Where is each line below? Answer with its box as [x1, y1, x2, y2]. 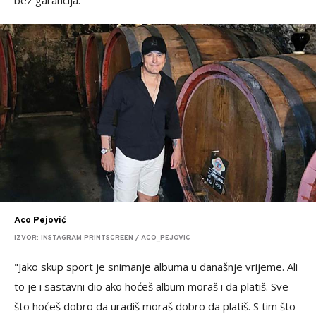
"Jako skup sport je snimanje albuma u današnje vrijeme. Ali [14, 260, 298, 274]
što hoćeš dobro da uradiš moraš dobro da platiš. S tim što [14, 299, 296, 314]
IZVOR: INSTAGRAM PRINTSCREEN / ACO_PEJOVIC [14, 233, 190, 243]
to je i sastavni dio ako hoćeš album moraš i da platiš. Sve [14, 279, 288, 294]
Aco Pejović [14, 215, 66, 227]
